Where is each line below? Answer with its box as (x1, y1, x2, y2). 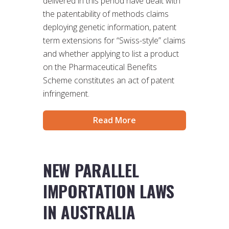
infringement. (43, 88, 89, 100)
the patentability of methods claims (43, 8, 169, 20)
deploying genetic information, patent (43, 21, 176, 33)
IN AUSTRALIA (43, 200, 135, 224)
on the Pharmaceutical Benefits (43, 61, 157, 73)
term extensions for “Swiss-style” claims (43, 35, 186, 47)
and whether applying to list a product (43, 48, 179, 60)
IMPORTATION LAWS (43, 179, 175, 203)
